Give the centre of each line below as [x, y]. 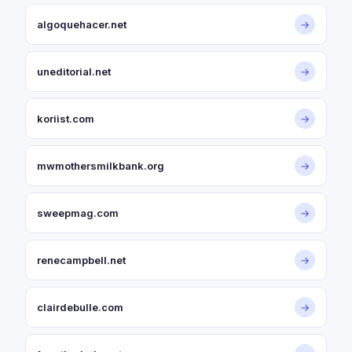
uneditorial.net [74, 71]
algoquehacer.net [82, 24]
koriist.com [66, 119]
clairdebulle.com [80, 307]
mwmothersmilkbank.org [101, 166]
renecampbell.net [81, 260]
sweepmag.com [78, 213]
